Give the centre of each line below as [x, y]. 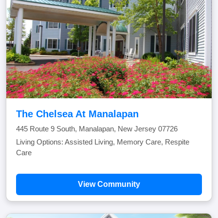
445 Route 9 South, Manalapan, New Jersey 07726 [97, 129]
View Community [109, 184]
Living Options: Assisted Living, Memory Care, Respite [103, 142]
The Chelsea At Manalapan [77, 114]
